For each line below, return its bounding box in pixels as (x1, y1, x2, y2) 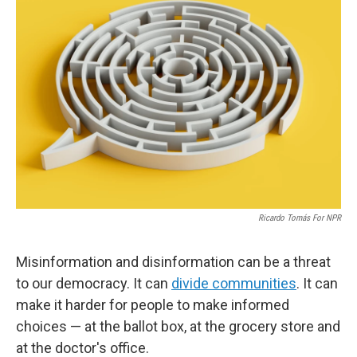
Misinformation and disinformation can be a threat (16, 253, 331, 270)
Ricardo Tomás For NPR (258, 213, 341, 223)
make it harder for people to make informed (16, 296, 289, 313)
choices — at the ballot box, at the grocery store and (16, 318, 340, 335)
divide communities (171, 275, 296, 292)
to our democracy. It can (16, 275, 171, 292)
